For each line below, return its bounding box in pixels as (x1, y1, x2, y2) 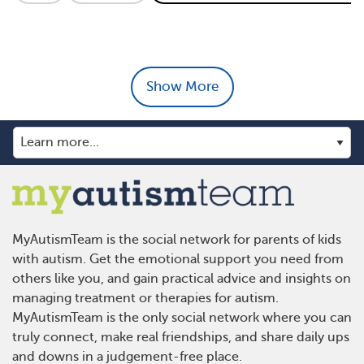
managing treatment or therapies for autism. (12, 290, 279, 305)
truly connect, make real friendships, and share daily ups (12, 329, 349, 344)
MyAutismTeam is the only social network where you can (12, 310, 352, 325)
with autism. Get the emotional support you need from (12, 251, 344, 266)
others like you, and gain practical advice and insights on (12, 271, 351, 286)
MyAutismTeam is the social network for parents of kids (12, 232, 341, 247)
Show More (145, 79, 219, 95)
